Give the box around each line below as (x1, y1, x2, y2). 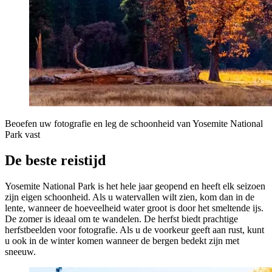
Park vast (5, 129, 40, 140)
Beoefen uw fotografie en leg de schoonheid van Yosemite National (5, 118, 263, 129)
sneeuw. (5, 246, 36, 257)
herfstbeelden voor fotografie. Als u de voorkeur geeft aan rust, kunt (5, 224, 264, 235)
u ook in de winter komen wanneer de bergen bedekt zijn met (5, 235, 239, 246)
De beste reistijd (5, 152, 106, 168)
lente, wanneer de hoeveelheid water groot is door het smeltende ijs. (5, 202, 263, 213)
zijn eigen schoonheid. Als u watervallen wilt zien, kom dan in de (5, 191, 254, 202)
